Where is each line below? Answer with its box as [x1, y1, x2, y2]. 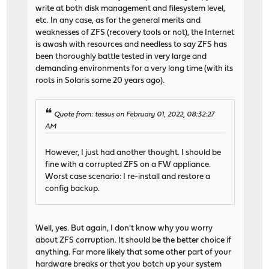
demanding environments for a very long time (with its [35, 65, 234, 73]
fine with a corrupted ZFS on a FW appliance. [45, 161, 211, 169]
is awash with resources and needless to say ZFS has [35, 41, 228, 49]
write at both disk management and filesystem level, [35, 5, 226, 13]
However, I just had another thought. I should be [45, 149, 222, 157]
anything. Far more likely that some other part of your [35, 249, 232, 257]
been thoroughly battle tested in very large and [35, 53, 207, 61]
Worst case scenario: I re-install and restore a [45, 173, 211, 181]
